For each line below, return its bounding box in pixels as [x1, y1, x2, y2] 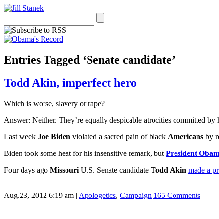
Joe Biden [36, 132, 70, 141]
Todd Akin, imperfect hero [4, 76, 137, 89]
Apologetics [79, 191, 116, 199]
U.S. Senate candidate [79, 165, 151, 174]
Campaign [120, 191, 152, 199]
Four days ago [4, 165, 50, 174]
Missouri [50, 165, 79, 174]
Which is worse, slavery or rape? [4, 99, 105, 108]
